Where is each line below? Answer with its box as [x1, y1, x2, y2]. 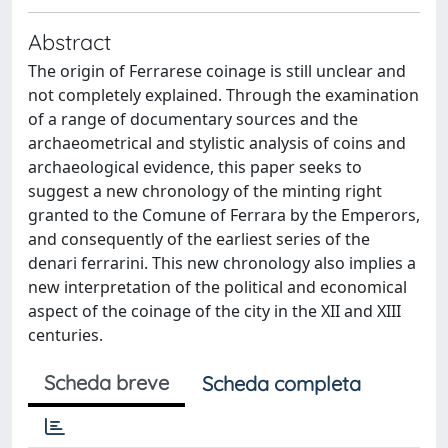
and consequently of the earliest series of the [28, 228, 370, 250]
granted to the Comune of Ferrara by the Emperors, [28, 204, 420, 226]
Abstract [28, 28, 111, 55]
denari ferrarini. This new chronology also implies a [28, 252, 416, 274]
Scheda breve [44, 370, 169, 395]
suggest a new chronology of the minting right [28, 180, 382, 202]
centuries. [28, 324, 103, 346]
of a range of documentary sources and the [28, 108, 358, 130]
